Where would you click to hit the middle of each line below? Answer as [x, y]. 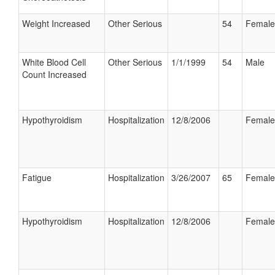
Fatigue [37, 177]
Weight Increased [56, 23]
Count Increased [54, 74]
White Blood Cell [54, 62]
